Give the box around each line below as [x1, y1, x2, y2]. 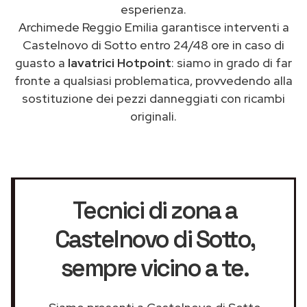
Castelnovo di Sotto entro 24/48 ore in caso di [23, 36, 284, 53]
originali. [130, 108, 177, 124]
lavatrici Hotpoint [68, 54, 171, 71]
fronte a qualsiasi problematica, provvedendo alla [14, 72, 293, 88]
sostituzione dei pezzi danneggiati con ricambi [22, 90, 285, 106]
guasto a [15, 54, 68, 71]
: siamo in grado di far [171, 54, 292, 71]
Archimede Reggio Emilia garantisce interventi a [18, 19, 289, 35]
